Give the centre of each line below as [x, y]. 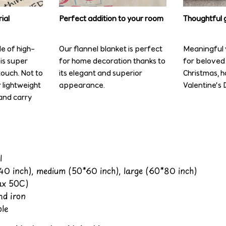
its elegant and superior [101, 73]
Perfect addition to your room [111, 18]
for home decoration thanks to [112, 61]
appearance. [82, 85]
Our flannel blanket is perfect [111, 49]
